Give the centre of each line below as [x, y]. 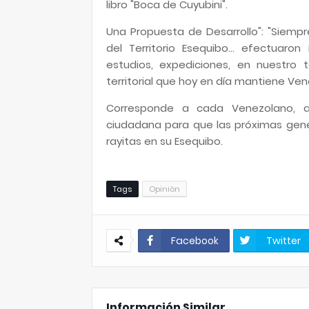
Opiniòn [165, 189]
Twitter [283, 241]
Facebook [195, 241]
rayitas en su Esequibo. [165, 141]
